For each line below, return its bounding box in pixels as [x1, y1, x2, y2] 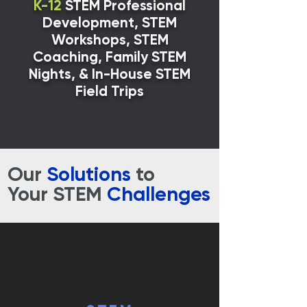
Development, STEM [42, 16, 177, 31]
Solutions [47, 166, 131, 186]
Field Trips [75, 85, 144, 99]
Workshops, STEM [51, 34, 169, 48]
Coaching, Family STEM [33, 51, 186, 65]
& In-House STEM [79, 68, 191, 82]
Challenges [107, 186, 210, 206]
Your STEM [8, 186, 107, 206]
